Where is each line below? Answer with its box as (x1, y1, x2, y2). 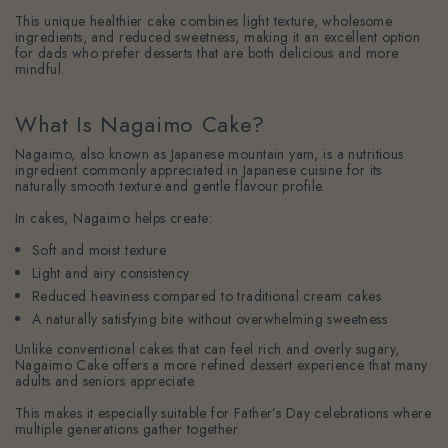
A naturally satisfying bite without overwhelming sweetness (31, 309, 388, 330)
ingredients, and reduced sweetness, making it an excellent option (15, 27, 421, 48)
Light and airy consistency (31, 263, 190, 284)
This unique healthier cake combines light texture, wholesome (15, 11, 393, 32)
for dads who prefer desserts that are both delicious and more (15, 43, 399, 64)
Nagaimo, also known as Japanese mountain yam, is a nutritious (15, 144, 404, 165)
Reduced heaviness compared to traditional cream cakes (31, 286, 382, 307)
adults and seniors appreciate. (15, 371, 197, 392)
